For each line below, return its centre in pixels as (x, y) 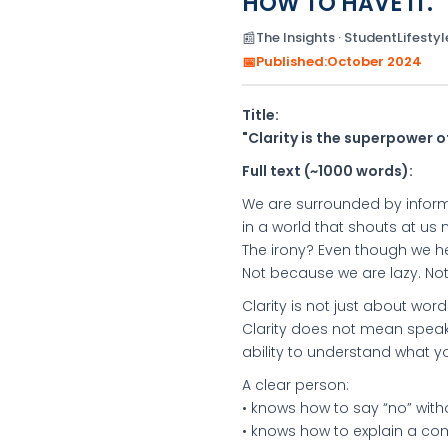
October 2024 (374, 61)
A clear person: (295, 385)
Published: (291, 61)
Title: (260, 115)
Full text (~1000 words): (327, 171)
